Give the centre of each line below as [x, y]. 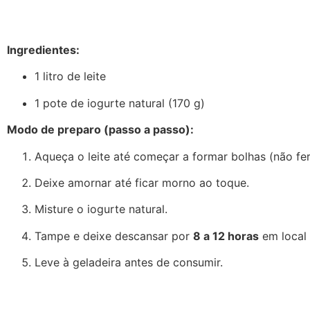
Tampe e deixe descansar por [114, 236]
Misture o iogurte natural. [101, 209]
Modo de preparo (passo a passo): [100, 130]
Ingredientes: [43, 50]
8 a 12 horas [226, 236]
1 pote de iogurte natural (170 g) [120, 103]
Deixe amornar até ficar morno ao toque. [142, 182]
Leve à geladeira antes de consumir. [129, 263]
